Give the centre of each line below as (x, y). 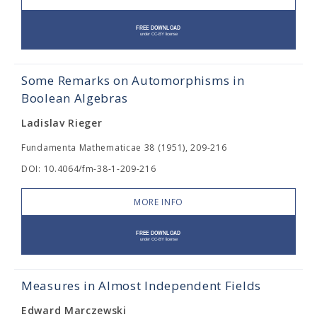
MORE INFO (158, 202)
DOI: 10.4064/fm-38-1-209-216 (89, 169)
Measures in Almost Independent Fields (141, 286)
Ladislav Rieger (62, 123)
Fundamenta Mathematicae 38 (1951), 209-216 (124, 148)
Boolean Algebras (75, 98)
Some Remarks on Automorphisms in (133, 81)
